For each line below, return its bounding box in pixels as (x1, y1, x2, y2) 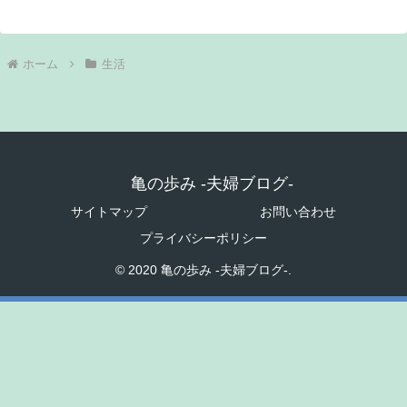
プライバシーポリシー (140, 231, 267, 246)
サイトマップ (71, 204, 147, 220)
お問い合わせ (260, 204, 336, 220)
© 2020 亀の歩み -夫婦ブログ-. (115, 263, 292, 278)
